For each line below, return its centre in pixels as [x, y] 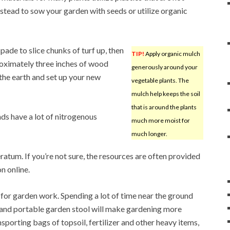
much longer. [149, 133]
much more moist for [160, 120]
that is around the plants [164, 107]
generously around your [164, 67]
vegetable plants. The [160, 80]
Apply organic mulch [172, 53]
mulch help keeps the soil [166, 93]
